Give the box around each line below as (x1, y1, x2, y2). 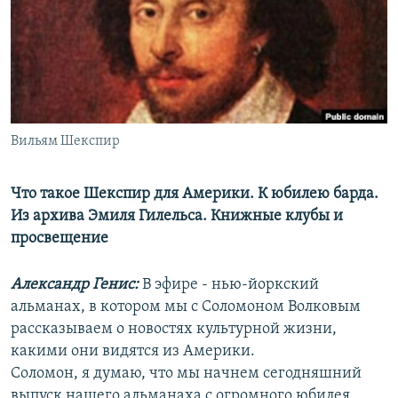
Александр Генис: (11, 276, 139, 294)
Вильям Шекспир (11, 134, 120, 149)
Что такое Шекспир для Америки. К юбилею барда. (11, 186, 378, 203)
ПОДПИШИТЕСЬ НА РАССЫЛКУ (16, 40, 227, 57)
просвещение (11, 230, 108, 248)
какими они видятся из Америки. (11, 343, 255, 361)
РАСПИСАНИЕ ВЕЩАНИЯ (16, 8, 180, 25)
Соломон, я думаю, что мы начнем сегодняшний (11, 365, 362, 383)
